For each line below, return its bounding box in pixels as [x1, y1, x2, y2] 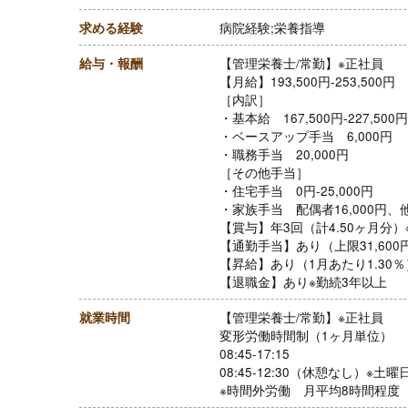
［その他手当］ [219, 163, 309, 181]
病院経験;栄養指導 [219, 18, 325, 36]
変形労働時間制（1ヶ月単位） [219, 326, 393, 344]
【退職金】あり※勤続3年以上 [219, 272, 387, 291]
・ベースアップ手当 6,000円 [219, 127, 393, 145]
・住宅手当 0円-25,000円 [219, 181, 373, 199]
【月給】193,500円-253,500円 [219, 72, 395, 90]
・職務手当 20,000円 [219, 145, 349, 163]
